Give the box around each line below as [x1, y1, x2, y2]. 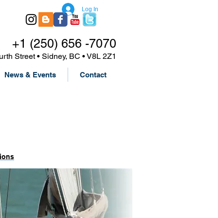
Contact [79, 71, 107, 79]
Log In [81, 6, 98, 13]
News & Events [4, 71, 56, 79]
